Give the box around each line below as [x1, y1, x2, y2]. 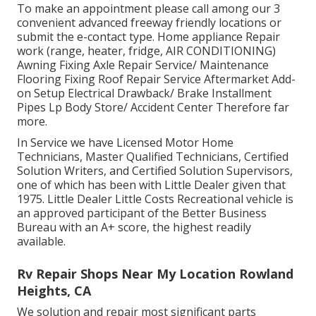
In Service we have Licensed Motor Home [17, 135, 233, 151]
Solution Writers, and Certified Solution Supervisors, [17, 163, 293, 179]
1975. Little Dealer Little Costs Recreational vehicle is [17, 191, 293, 207]
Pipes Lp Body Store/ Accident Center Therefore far [17, 99, 289, 116]
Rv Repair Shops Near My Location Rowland [17, 265, 293, 283]
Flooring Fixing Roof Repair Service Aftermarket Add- [17, 71, 296, 87]
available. [17, 233, 66, 250]
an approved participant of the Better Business [17, 205, 267, 221]
